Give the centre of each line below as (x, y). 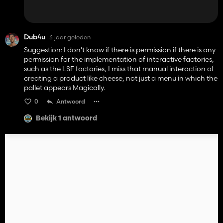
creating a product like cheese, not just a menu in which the (121, 78)
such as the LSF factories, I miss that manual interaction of (119, 69)
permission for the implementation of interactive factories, (119, 59)
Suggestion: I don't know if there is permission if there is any (120, 50)
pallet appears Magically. (64, 88)
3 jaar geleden (70, 37)
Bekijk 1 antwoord (66, 118)
